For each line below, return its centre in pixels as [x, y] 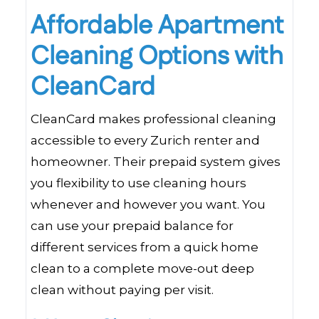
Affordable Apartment [157, 26]
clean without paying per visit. [122, 290]
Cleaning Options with [157, 57]
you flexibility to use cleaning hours [138, 183]
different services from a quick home [145, 247]
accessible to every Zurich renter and [145, 140]
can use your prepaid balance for [132, 226]
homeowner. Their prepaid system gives [156, 162]
